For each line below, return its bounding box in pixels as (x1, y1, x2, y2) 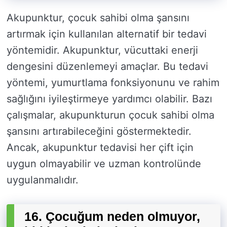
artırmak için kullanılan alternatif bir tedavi (7, 28, 207, 41)
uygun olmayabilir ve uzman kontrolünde (7, 158, 201, 170)
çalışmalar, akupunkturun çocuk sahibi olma (7, 109, 214, 122)
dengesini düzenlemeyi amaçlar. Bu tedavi (7, 60, 208, 73)
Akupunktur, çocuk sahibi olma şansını (7, 12, 190, 24)
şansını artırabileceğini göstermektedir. (7, 125, 192, 138)
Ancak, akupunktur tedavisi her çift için (7, 141, 194, 154)
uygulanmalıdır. (7, 174, 79, 186)
